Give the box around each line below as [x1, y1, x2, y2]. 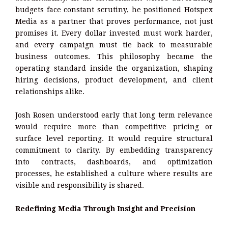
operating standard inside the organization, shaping [15, 64, 213, 72]
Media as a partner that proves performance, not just [15, 17, 213, 25]
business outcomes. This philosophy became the [15, 52, 213, 61]
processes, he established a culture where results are [15, 169, 213, 178]
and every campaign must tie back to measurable [15, 40, 213, 49]
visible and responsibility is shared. [15, 181, 144, 189]
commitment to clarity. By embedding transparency [15, 146, 213, 154]
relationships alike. [15, 87, 84, 96]
